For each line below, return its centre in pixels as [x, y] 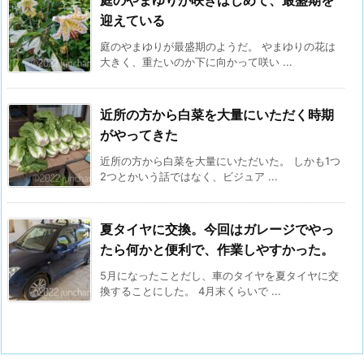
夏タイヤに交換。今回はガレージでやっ [217, 229]
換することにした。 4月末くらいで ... [191, 290]
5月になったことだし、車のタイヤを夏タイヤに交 [219, 275]
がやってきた [139, 134]
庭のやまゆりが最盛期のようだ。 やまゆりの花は [218, 46]
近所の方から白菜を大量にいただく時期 [217, 114]
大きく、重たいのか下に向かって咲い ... [196, 61]
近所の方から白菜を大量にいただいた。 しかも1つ [220, 160]
